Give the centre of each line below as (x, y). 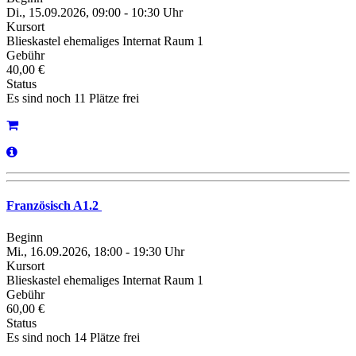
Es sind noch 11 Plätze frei (73, 99)
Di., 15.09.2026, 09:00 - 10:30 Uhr (95, 13)
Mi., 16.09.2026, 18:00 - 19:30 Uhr (95, 251)
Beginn (25, 237)
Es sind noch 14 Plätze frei (73, 337)
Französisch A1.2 (54, 206)
